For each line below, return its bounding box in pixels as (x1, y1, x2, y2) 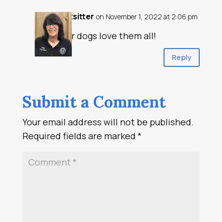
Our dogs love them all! (59, 29, 156, 42)
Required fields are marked (22, 129, 138, 142)
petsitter (59, 10, 94, 22)
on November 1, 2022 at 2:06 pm (96, 11, 198, 21)
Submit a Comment (22, 91, 166, 112)
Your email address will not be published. (22, 115, 194, 128)
